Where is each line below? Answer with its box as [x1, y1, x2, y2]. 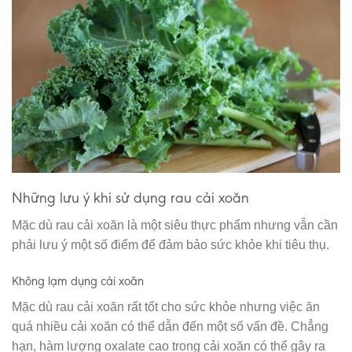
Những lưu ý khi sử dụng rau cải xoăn [12, 189, 249, 207]
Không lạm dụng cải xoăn [12, 273, 144, 288]
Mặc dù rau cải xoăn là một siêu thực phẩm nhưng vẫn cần [12, 218, 338, 232]
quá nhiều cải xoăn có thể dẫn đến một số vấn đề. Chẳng [12, 319, 328, 333]
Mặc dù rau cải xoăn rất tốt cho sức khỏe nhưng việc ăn [12, 299, 320, 313]
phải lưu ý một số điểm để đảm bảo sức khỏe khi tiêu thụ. [12, 237, 329, 251]
